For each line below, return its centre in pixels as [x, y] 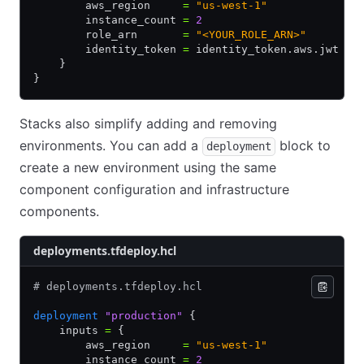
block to [303, 145]
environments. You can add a [111, 145]
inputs [69, 330]
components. [59, 211]
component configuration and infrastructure [154, 189]
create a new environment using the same [148, 167]
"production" [141, 316]
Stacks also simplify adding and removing [148, 123]
